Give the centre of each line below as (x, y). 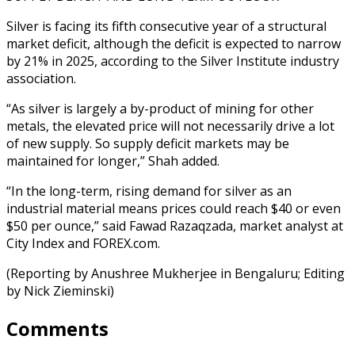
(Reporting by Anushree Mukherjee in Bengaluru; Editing (176, 273)
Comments (57, 328)
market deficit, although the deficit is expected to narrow (174, 43)
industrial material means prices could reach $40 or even (174, 208)
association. (41, 78)
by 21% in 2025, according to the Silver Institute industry (173, 61)
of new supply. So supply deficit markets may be (148, 143)
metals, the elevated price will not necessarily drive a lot (170, 126)
